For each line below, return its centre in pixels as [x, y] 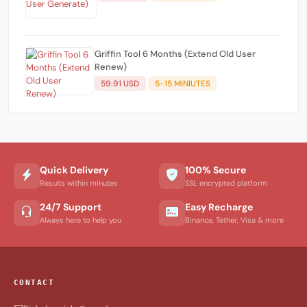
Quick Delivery [74, 170]
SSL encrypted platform [226, 183]
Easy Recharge [219, 207]
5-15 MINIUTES [182, 83]
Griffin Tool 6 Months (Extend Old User [139, 53]
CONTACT [34, 282]
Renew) [110, 66]
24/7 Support [71, 207]
